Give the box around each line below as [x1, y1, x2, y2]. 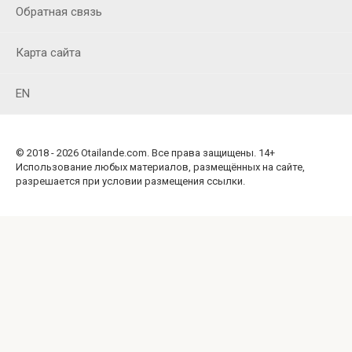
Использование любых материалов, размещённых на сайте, [16, 161, 305, 174]
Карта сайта [16, 46, 81, 60]
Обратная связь [16, 5, 102, 20]
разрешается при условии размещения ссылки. [16, 175, 245, 188]
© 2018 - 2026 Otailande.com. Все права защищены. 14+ [16, 147, 275, 159]
